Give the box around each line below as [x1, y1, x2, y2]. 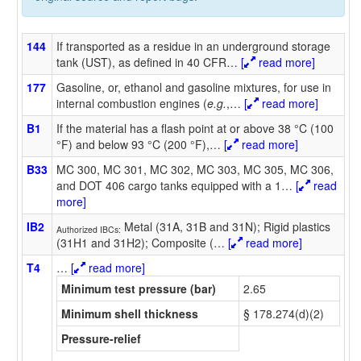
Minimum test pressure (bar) [61, 280, 216, 297]
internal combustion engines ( [56, 94, 207, 111]
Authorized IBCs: [56, 223, 121, 236]
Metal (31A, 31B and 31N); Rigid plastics [121, 218, 330, 234]
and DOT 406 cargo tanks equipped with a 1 [56, 176, 281, 193]
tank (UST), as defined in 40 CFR [56, 53, 226, 70]
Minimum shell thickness [61, 305, 198, 322]
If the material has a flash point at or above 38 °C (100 [56, 119, 334, 136]
